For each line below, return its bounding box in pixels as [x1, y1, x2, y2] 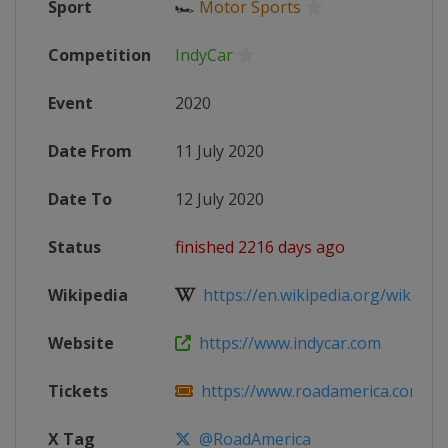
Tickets [48, 380, 108, 402]
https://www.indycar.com [191, 332, 381, 354]
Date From [48, 140, 132, 162]
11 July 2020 [175, 140, 264, 162]
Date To [48, 188, 112, 210]
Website [48, 332, 114, 354]
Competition [48, 44, 151, 66]
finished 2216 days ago [175, 236, 345, 258]
